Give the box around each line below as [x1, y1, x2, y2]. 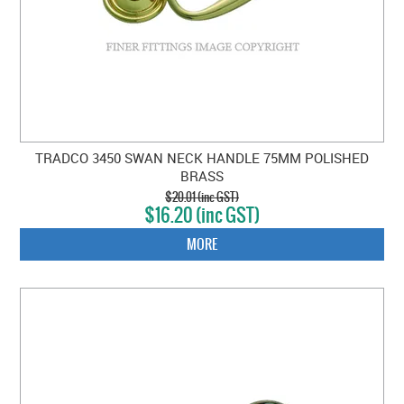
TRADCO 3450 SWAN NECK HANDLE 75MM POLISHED [35, 149, 369, 168]
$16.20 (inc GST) [144, 202, 260, 229]
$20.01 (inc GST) [165, 188, 239, 207]
